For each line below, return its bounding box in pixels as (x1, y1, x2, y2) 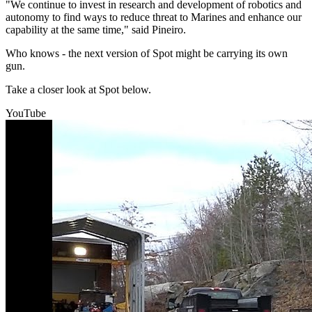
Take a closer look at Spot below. (6, 84, 151, 96)
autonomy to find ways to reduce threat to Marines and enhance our (6, 11, 302, 24)
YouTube (6, 107, 46, 120)
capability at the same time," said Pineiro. (6, 24, 186, 36)
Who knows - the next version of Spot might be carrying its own (6, 47, 288, 60)
